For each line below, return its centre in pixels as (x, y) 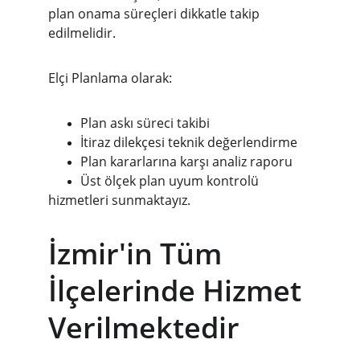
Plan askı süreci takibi (145, 123)
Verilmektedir (144, 327)
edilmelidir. (82, 33)
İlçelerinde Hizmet (178, 290)
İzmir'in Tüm (139, 254)
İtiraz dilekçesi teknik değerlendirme (189, 142)
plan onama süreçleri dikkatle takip (155, 14)
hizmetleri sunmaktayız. (119, 200)
